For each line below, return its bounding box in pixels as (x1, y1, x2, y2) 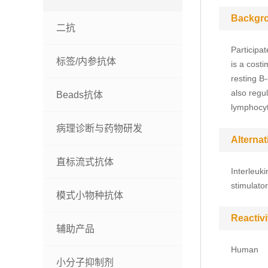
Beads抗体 (56, 90, 103, 100)
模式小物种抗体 (56, 190, 123, 200)
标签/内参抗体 (56, 56, 116, 66)
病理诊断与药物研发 (56, 123, 142, 133)
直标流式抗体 (56, 157, 114, 167)
